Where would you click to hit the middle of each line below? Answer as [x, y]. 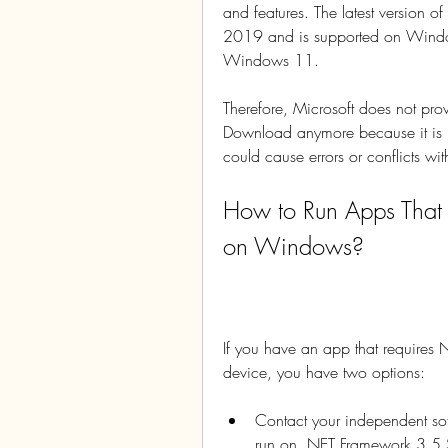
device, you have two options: [324, 372]
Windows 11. [271, 60]
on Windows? [293, 246]
